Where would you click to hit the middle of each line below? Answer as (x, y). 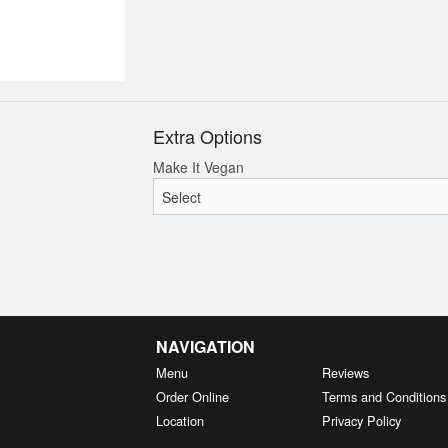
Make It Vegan (198, 167)
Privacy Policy (362, 420)
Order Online (192, 396)
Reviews (346, 372)
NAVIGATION (205, 346)
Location (179, 420)
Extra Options (207, 136)
